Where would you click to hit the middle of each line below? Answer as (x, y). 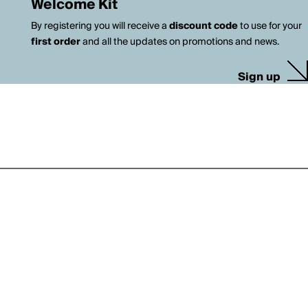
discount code (203, 26)
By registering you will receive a (100, 26)
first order (55, 42)
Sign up (259, 77)
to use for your (269, 26)
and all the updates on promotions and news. (179, 42)
